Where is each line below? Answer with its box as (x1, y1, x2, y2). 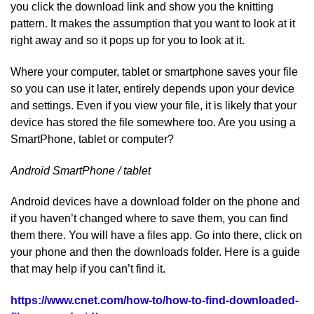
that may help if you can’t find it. (11, 263, 165, 275)
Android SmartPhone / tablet (11, 164, 151, 177)
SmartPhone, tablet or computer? (11, 132, 174, 145)
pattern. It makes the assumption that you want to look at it (11, 17, 295, 29)
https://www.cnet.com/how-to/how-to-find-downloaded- (11, 294, 299, 307)
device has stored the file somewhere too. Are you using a (11, 116, 296, 128)
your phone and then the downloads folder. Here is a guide (11, 246, 300, 259)
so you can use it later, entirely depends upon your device (11, 82, 294, 95)
